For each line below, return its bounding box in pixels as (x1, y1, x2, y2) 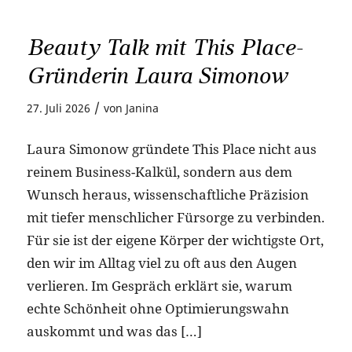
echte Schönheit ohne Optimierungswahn (26, 299, 289, 317)
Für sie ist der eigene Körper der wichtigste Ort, (26, 230, 324, 249)
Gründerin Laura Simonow (26, 61, 288, 90)
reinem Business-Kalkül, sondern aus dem (26, 162, 292, 181)
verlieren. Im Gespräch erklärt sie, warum (26, 276, 292, 295)
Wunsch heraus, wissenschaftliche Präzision (26, 185, 309, 203)
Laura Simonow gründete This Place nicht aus (26, 139, 317, 158)
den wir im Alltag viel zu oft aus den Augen (26, 253, 297, 272)
